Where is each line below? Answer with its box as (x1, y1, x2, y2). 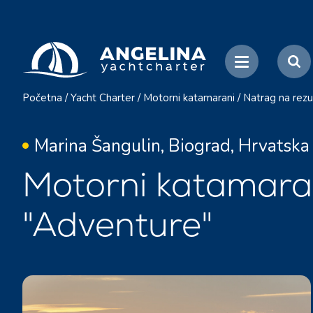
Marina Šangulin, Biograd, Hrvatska (34, 134, 310, 158)
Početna (22, 91, 62, 105)
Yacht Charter (71, 91, 135, 105)
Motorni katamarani (143, 91, 235, 105)
